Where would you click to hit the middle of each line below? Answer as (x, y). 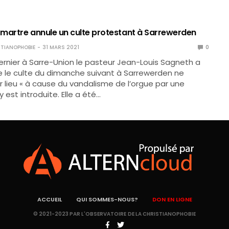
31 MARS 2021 (61, 47)
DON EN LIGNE (172, 199)
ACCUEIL (49, 199)
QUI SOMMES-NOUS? (107, 199)
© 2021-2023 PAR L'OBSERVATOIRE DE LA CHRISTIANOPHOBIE (114, 214)
